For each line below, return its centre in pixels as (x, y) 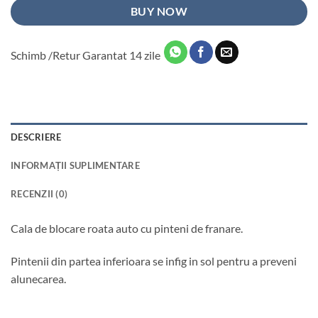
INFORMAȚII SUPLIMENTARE (75, 165)
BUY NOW (159, 11)
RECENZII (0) (39, 193)
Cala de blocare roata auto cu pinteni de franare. (127, 228)
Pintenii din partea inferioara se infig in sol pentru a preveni (154, 261)
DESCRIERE (36, 137)
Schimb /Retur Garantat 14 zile (87, 55)
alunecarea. (38, 278)
